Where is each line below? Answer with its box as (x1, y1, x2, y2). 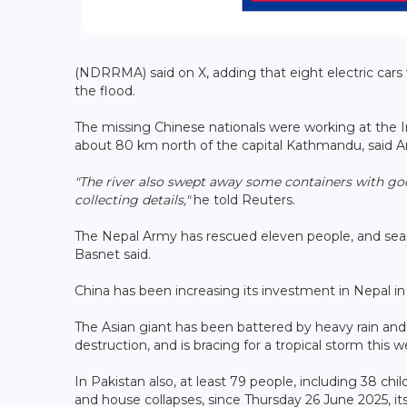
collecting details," (74, 191, 190, 208)
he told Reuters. (190, 191, 295, 208)
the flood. (74, 82, 139, 99)
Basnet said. (74, 245, 154, 263)
